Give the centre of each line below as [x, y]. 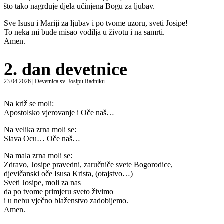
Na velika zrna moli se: [40, 129]
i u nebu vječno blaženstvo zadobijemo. [66, 200]
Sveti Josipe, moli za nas [42, 182]
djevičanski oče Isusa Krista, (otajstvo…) [68, 173]
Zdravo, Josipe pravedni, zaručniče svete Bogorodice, [88, 164]
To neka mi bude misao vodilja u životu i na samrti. [84, 32]
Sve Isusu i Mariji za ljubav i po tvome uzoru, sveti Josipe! [96, 23]
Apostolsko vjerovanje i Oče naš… [59, 112]
